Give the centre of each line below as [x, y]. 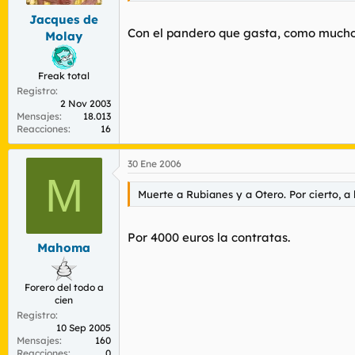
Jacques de [64, 19]
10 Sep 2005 [84, 328]
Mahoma [64, 248]
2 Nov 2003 [86, 103]
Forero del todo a [64, 287]
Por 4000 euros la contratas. [209, 237]
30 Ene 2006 [155, 163]
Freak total [64, 75]
